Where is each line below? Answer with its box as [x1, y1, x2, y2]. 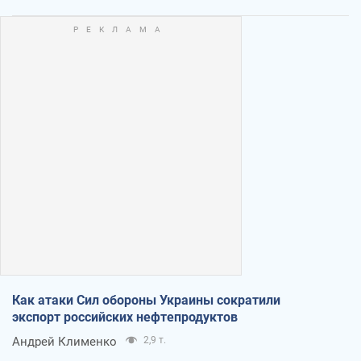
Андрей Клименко [12, 334, 117, 349]
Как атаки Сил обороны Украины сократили [12, 292, 280, 308]
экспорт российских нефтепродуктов [12, 309, 238, 325]
